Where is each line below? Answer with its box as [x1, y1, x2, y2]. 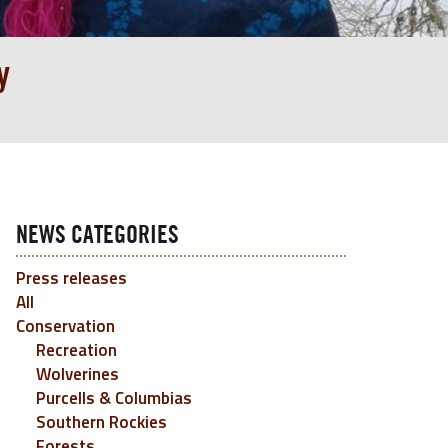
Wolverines [36, 361, 119, 387]
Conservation [16, 313, 115, 339]
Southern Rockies [36, 409, 167, 435]
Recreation [36, 337, 117, 363]
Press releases [16, 265, 127, 291]
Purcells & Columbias [36, 385, 192, 411]
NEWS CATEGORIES [16, 224, 179, 248]
